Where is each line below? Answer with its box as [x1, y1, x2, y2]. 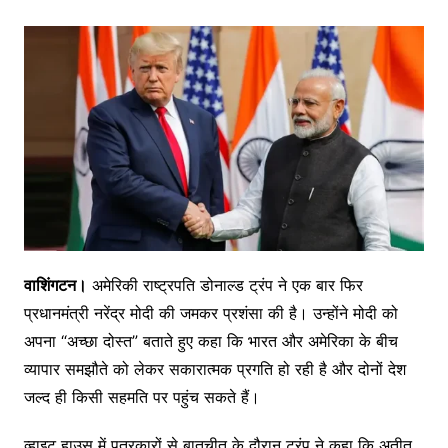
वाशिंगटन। [23, 274, 87, 295]
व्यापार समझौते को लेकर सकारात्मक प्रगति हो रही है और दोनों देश [23, 358, 406, 379]
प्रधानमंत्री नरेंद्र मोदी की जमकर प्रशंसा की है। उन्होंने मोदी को [23, 302, 398, 323]
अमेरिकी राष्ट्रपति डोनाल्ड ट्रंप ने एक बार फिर [86, 274, 363, 295]
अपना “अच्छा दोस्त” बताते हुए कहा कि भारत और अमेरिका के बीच [23, 330, 398, 351]
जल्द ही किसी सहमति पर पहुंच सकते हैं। [23, 386, 260, 407]
